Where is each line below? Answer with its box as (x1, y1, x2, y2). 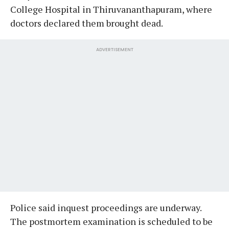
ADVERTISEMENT (96, 46, 133, 53)
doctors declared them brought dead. (10, 16, 163, 29)
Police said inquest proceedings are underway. (10, 201, 201, 214)
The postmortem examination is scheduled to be (10, 215, 213, 227)
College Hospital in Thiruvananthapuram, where (10, 3, 212, 15)
